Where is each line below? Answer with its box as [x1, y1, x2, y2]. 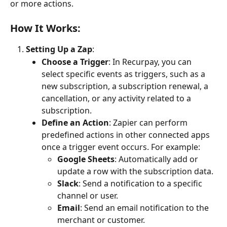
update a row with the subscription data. [57, 165, 213, 177]
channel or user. [57, 190, 118, 201]
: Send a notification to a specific [79, 177, 204, 189]
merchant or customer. [57, 214, 145, 225]
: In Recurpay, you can [108, 56, 194, 67]
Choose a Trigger [42, 56, 108, 67]
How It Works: [10, 21, 81, 35]
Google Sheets [57, 153, 115, 165]
